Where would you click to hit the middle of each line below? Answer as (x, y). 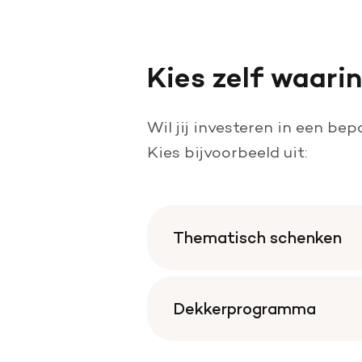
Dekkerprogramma (244, 309)
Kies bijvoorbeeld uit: (227, 152)
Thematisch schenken (257, 238)
